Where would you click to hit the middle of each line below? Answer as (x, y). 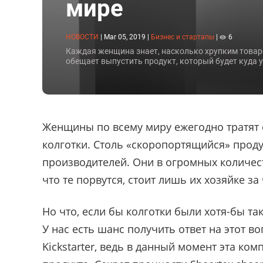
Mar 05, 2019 (125, 37)
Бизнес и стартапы (183, 37)
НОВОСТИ (82, 37)
